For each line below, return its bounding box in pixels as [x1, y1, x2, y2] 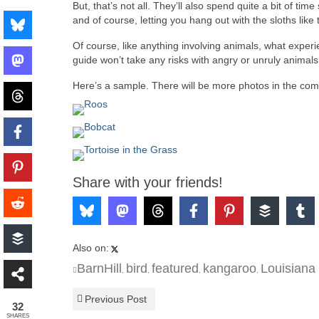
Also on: [73, 242, 109, 254]
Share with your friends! [73, 174, 223, 191]
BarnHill [77, 261, 122, 276]
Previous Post [85, 293, 147, 305]
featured [152, 261, 199, 276]
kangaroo [203, 261, 256, 276]
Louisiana [261, 261, 315, 276]
